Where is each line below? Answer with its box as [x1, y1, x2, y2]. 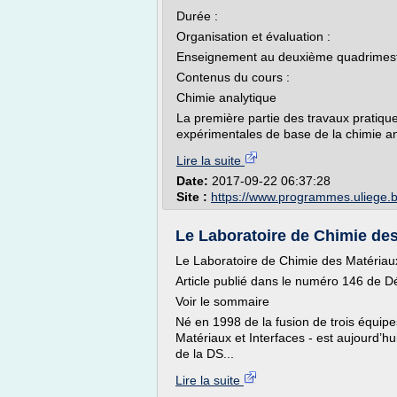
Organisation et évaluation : [176, 29, 338, 43]
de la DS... [175, 346, 234, 361]
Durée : [176, 9, 225, 23]
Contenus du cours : [176, 70, 297, 84]
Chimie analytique [176, 90, 276, 105]
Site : [176, 190, 211, 204]
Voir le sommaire [175, 294, 269, 308]
